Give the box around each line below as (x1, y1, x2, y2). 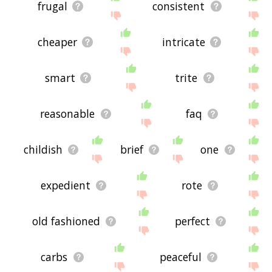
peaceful (159, 250, 202, 265)
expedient (40, 178, 90, 193)
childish (23, 142, 63, 157)
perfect (175, 214, 211, 229)
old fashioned (32, 214, 101, 229)
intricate (161, 35, 205, 50)
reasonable (40, 106, 95, 121)
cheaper (37, 35, 77, 50)
